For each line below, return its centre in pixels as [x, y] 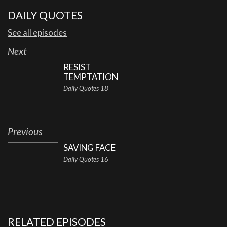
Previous [25, 132]
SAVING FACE [89, 148]
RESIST [77, 67]
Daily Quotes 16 [86, 159]
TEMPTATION [91, 77]
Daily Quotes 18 [86, 88]
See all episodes [37, 33]
